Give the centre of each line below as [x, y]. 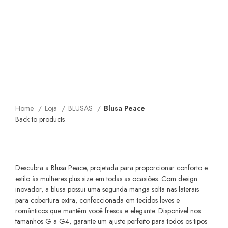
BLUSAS [81, 108]
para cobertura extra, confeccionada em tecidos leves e [97, 200]
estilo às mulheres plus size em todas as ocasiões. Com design [106, 178]
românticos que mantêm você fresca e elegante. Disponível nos [108, 210]
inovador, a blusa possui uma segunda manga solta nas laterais [107, 189]
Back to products [40, 119]
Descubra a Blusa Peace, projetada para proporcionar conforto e [111, 168]
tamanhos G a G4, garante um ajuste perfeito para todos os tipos [111, 221]
